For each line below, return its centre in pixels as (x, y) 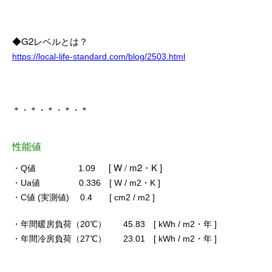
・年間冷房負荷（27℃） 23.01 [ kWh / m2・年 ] (114, 239)
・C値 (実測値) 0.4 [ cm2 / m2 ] (83, 198)
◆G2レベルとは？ (50, 41)
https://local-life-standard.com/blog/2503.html (99, 57)
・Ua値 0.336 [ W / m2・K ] (86, 183)
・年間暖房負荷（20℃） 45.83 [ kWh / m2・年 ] (114, 224)
